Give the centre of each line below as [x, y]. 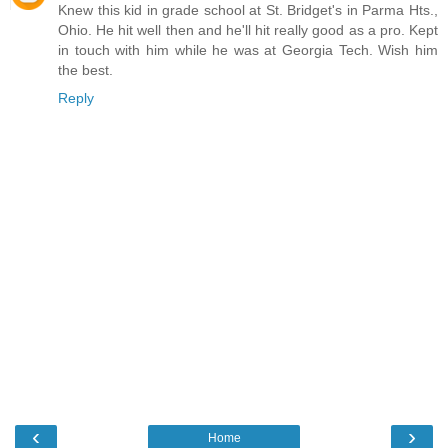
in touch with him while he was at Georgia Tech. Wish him [248, 49]
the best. [85, 69]
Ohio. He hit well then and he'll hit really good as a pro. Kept [248, 29]
